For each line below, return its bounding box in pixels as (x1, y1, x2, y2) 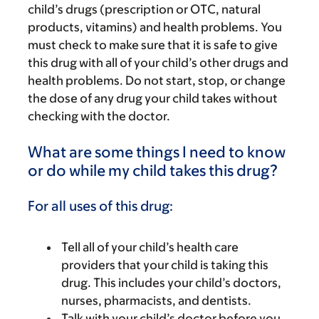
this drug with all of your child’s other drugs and (28, 55, 288, 70)
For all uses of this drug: (28, 198, 173, 214)
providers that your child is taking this (61, 258, 268, 272)
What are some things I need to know (28, 142, 286, 161)
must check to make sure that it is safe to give (28, 37, 278, 52)
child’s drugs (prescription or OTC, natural (28, 1, 261, 16)
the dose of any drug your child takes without (28, 90, 278, 105)
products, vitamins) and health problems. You (28, 19, 282, 34)
